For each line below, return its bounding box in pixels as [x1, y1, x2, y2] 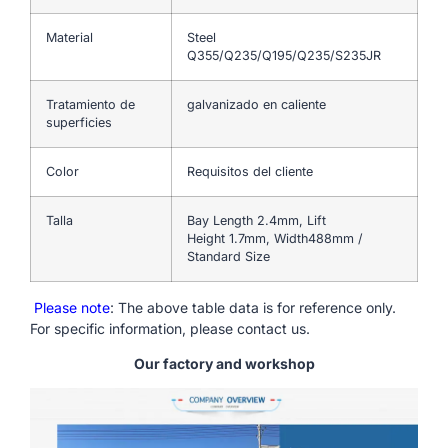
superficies [46, 114, 112, 130]
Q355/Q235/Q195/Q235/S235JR [187, 47, 381, 63]
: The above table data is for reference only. [110, 298, 396, 316]
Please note [30, 298, 110, 316]
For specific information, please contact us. [30, 319, 310, 337]
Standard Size [187, 248, 270, 264]
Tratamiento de [46, 96, 135, 112]
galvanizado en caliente [187, 96, 326, 112]
